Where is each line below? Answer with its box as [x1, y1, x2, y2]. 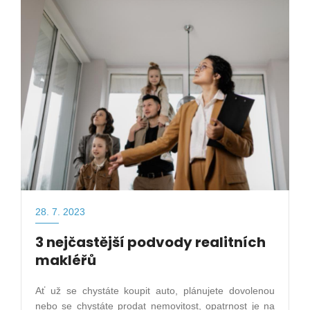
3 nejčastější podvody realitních [35, 232, 266, 253]
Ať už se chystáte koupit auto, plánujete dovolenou [35, 285, 275, 297]
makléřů [35, 250, 96, 271]
